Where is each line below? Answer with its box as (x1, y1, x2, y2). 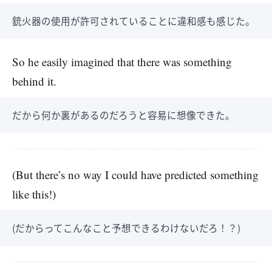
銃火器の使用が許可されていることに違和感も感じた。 (12, 14, 255, 27)
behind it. (12, 73, 56, 89)
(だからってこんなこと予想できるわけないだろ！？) (12, 221, 240, 234)
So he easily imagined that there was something (12, 54, 232, 69)
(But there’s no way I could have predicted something (12, 167, 259, 182)
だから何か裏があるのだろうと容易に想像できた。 (12, 108, 235, 121)
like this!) (12, 186, 56, 202)
